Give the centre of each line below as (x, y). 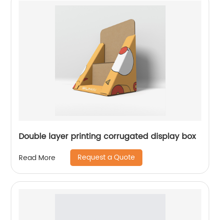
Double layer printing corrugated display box (108, 137)
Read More (37, 158)
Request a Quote (107, 157)
